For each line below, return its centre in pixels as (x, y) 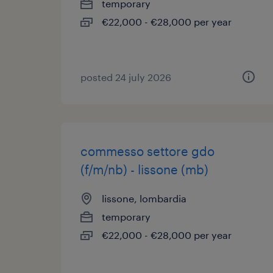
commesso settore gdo (147, 151)
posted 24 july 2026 (126, 77)
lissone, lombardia (144, 198)
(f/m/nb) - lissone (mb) (144, 169)
